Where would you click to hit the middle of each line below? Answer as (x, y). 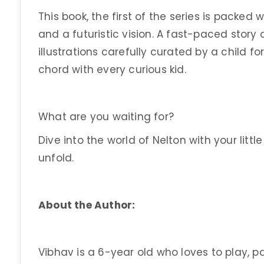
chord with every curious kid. (112, 70)
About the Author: (87, 205)
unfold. (56, 158)
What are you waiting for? (106, 117)
